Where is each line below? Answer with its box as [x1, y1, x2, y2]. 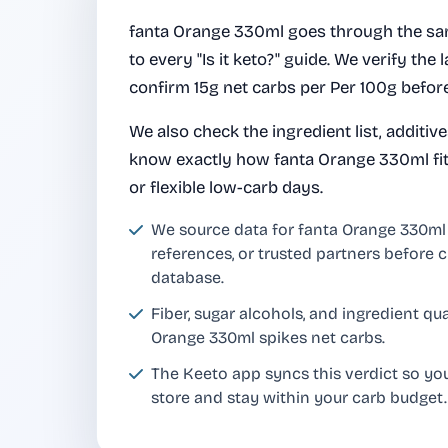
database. [151, 268, 224, 288]
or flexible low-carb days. [129, 177, 323, 199]
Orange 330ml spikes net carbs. [151, 328, 385, 348]
